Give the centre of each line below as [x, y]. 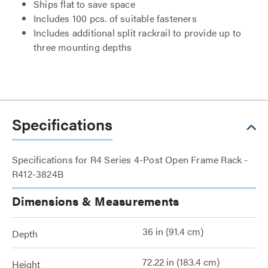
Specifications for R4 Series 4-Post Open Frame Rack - [130, 159]
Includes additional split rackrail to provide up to [138, 33]
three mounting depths [83, 47]
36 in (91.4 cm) [173, 231]
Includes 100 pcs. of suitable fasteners [115, 18]
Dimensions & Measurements [96, 201]
